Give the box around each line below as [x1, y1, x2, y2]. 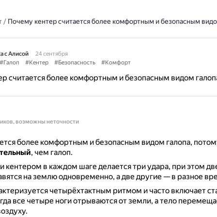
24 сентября [35, 50, 68, 57]
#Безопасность [54, 59, 95, 66]
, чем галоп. [31, 148, 73, 157]
